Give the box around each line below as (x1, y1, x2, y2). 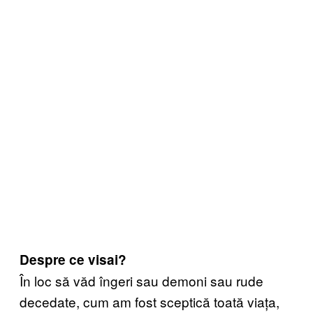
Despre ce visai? (20, 249, 126, 269)
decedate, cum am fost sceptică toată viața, (20, 291, 279, 311)
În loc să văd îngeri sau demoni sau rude (20, 270, 263, 290)
